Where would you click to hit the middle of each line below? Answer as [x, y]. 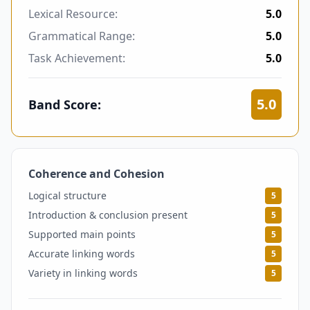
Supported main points [82, 234]
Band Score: [65, 104]
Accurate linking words [82, 254]
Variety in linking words [83, 273]
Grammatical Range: [82, 36]
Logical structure [67, 195]
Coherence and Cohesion [97, 174]
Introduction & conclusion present [108, 215]
